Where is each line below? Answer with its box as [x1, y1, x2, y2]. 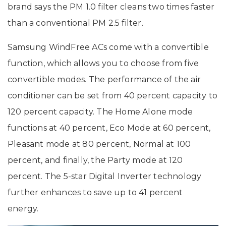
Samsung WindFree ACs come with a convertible [8, 42, 209, 52]
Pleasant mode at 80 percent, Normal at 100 [8, 139, 191, 149]
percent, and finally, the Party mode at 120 [8, 155, 183, 165]
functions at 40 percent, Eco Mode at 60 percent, [8, 123, 211, 133]
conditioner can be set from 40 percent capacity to [8, 91, 218, 101]
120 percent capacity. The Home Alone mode [8, 107, 193, 117]
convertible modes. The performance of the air [8, 75, 201, 85]
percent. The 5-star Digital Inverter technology [8, 172, 202, 182]
